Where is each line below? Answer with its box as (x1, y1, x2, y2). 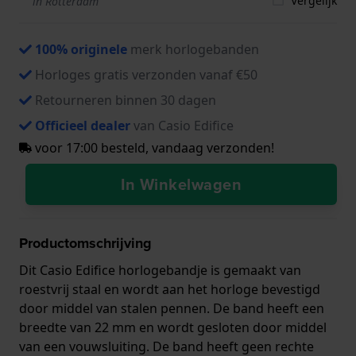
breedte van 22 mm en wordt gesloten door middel (19, 318, 327, 336)
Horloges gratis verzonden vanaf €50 (35, 65, 257, 83)
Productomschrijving (19, 232, 152, 253)
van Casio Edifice (130, 116, 234, 134)
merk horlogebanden (127, 40, 259, 58)
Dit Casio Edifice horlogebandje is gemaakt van (19, 261, 301, 279)
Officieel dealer (35, 116, 130, 134)
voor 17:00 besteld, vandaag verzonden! (32, 138, 274, 157)
